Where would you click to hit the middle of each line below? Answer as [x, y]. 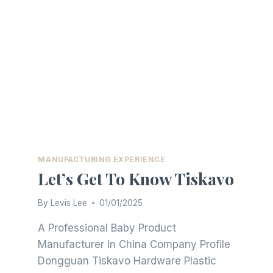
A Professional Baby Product [107, 228]
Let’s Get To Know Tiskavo [136, 179]
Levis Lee [69, 203]
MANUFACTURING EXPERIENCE [102, 160]
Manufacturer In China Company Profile [134, 244]
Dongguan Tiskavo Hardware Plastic [127, 261]
